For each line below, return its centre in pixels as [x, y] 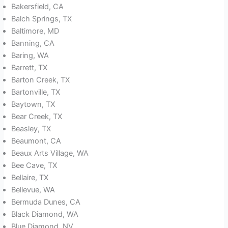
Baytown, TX [33, 105]
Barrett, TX [30, 68]
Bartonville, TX [36, 92]
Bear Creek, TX [37, 117]
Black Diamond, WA [45, 215]
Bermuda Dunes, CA [46, 202]
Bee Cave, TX [34, 166]
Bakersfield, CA [38, 7]
